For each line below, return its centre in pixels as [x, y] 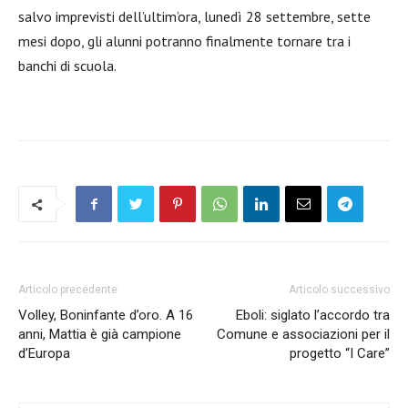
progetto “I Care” [340, 353]
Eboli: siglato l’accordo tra [313, 315]
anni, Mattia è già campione [100, 334]
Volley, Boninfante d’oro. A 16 [106, 315]
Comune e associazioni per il [303, 334]
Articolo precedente [68, 290]
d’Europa [44, 353]
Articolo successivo [339, 290]
